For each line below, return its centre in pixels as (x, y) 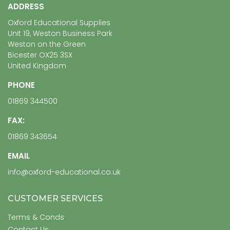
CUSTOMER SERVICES (55, 199)
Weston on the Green (47, 44)
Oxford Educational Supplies (59, 23)
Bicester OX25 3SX (40, 55)
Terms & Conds (36, 217)
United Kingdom (37, 66)
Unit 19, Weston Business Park (60, 34)
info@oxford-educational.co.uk (64, 172)
